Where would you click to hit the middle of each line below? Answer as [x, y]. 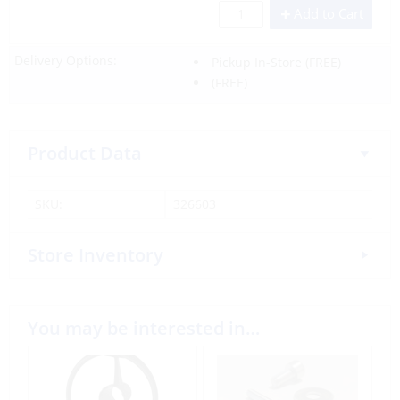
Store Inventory [96, 255]
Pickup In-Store [256, 62]
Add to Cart [329, 13]
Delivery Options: [66, 60]
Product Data [85, 153]
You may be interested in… [144, 328]
